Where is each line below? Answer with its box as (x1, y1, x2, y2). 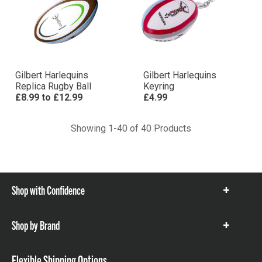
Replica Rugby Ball (15, 81, 91, 92)
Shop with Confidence (12, 182, 85, 197)
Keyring (143, 81, 174, 92)
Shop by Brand (12, 218, 60, 232)
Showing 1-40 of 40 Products (71, 123, 191, 134)
